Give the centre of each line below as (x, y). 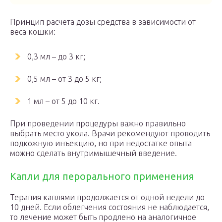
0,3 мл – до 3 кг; (56, 56)
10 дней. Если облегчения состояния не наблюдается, (110, 207)
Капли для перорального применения (102, 176)
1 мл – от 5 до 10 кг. (63, 101)
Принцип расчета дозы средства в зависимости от (103, 22)
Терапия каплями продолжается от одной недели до (107, 197)
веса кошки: (33, 32)
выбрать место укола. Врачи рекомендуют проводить (110, 133)
